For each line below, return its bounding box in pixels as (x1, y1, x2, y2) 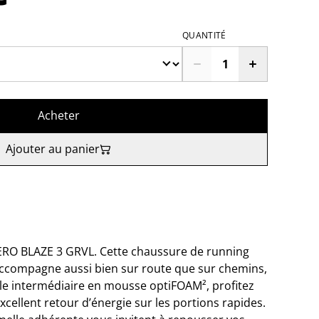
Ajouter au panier (6, 141, 100, 157)
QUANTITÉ (182, 29, 226, 41)
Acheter (37, 108, 80, 123)
